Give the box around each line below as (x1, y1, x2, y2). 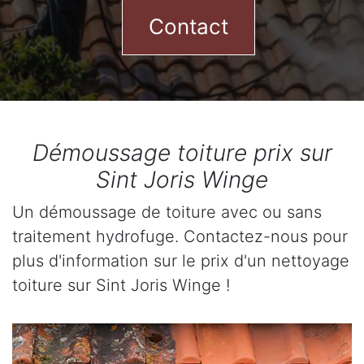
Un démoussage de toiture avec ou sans (12, 202, 322, 222)
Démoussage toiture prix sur (32, 139, 332, 167)
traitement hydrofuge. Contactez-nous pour (12, 227, 348, 246)
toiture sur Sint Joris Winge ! (12, 275, 230, 295)
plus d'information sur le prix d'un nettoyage (12, 251, 349, 271)
